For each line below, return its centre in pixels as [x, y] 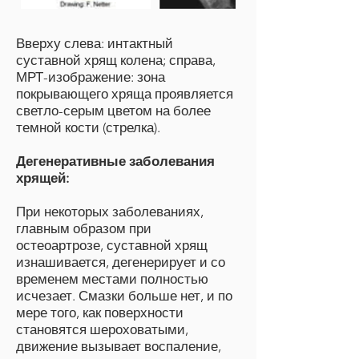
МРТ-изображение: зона [91, 77]
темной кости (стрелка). [88, 127]
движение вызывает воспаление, [119, 346]
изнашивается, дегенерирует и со [121, 262]
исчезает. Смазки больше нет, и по [124, 296]
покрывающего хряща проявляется [125, 94]
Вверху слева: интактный [95, 43]
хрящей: [42, 178]
